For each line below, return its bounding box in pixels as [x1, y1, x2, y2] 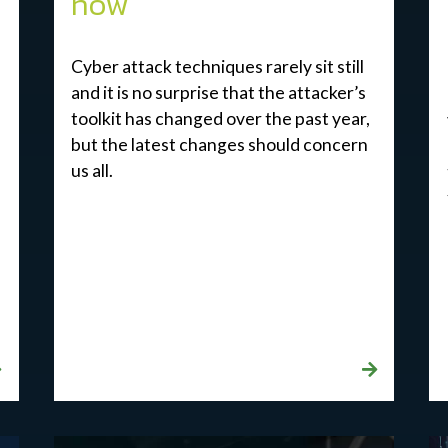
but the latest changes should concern [71, 134, 369, 156]
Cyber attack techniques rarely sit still [71, 56, 365, 78]
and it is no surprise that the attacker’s [71, 82, 367, 104]
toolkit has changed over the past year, [71, 108, 371, 130]
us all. [71, 160, 114, 182]
